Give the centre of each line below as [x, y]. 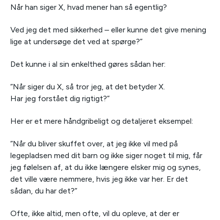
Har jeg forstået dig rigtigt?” [60, 99]
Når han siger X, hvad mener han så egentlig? [89, 7]
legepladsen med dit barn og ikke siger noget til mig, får [106, 156]
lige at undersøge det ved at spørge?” [76, 42]
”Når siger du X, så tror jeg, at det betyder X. [88, 87]
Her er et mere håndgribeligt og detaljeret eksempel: [102, 121]
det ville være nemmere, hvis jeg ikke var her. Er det [99, 179]
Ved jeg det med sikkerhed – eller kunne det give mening [108, 30]
